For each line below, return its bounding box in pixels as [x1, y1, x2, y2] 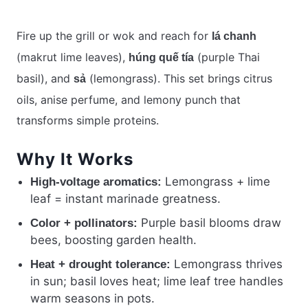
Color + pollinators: [30, 217, 137, 230]
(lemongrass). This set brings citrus [86, 71, 272, 86]
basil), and [16, 71, 74, 86]
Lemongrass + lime [162, 175, 270, 189]
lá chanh [212, 30, 256, 43]
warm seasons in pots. [30, 291, 155, 306]
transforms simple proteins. [16, 113, 159, 128]
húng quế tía [129, 52, 194, 64]
